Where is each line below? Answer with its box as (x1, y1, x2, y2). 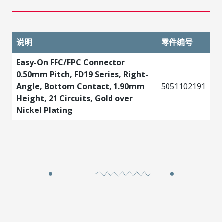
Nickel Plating (16, 105, 73, 115)
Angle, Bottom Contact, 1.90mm (16, 81, 145, 92)
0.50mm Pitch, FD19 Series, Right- (16, 69, 148, 80)
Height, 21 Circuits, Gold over (16, 93, 133, 104)
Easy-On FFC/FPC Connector (16, 57, 125, 68)
